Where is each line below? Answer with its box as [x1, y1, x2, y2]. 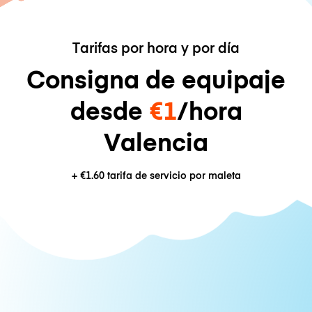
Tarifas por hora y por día [72, 38, 240, 57]
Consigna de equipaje [26, 61, 286, 96]
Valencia [104, 124, 208, 159]
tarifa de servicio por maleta [104, 169, 241, 182]
